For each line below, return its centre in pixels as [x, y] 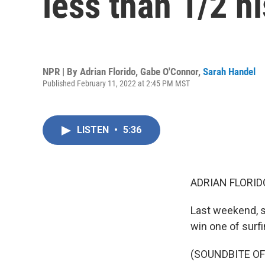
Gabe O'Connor [169, 71]
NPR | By [61, 71]
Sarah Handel [229, 71]
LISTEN [94, 130]
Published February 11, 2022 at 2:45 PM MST [116, 83]
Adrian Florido [108, 71]
